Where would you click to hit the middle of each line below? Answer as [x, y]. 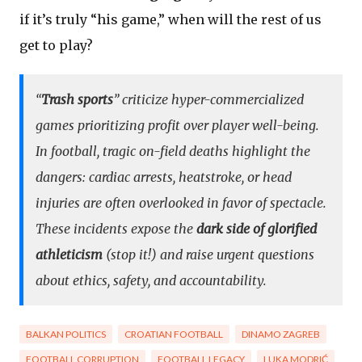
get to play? [56, 46]
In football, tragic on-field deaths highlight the [173, 152]
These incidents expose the [116, 229]
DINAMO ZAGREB [281, 335]
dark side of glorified [257, 229]
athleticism [69, 255]
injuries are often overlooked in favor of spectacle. [181, 203]
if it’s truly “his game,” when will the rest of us [170, 20]
